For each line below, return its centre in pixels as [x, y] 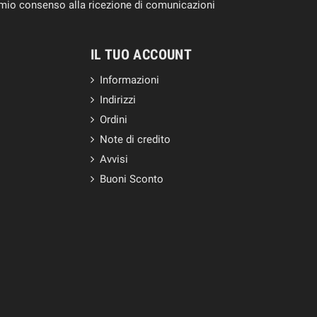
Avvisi [114, 159]
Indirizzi [117, 99]
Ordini [113, 119]
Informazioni [129, 80]
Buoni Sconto [131, 179]
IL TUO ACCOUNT [141, 54]
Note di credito [135, 139]
